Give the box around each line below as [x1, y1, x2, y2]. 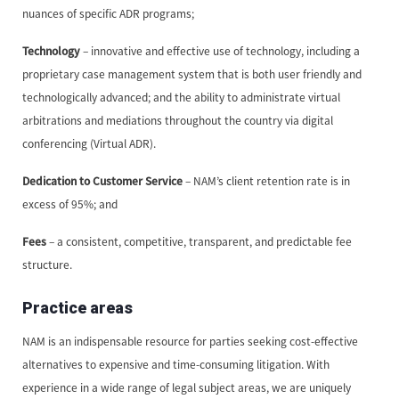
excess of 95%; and [22, 196, 118, 212]
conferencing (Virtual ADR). [22, 135, 156, 151]
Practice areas [22, 298, 133, 317]
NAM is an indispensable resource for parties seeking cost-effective [22, 333, 358, 349]
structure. [22, 256, 72, 273]
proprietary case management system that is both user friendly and [22, 66, 362, 82]
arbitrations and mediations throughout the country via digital [22, 112, 333, 128]
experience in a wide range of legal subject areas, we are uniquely [22, 379, 351, 395]
